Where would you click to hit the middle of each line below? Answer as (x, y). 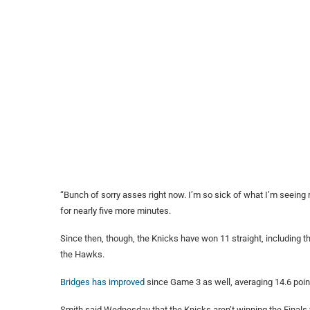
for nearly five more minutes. (116, 211)
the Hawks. (82, 255)
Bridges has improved (102, 282)
